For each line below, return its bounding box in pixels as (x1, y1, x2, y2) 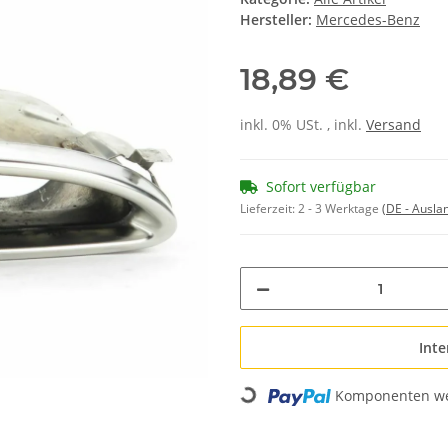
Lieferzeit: (240, 200, 298, 218)
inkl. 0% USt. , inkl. (240, 115, 366, 135)
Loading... (239, 389, 307, 417)
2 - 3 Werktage (298, 200, 382, 218)
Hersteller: (240, 10, 312, 30)
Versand (366, 115, 421, 135)
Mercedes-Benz (316, 10, 420, 30)
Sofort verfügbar (266, 177, 376, 197)
